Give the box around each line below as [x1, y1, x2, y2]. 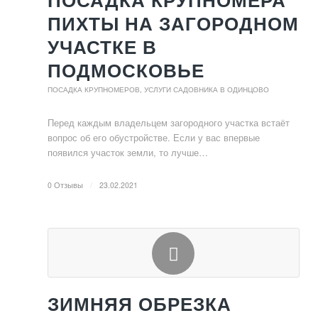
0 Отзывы [48, 180, 83, 190]
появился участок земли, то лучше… [48, 146, 208, 159]
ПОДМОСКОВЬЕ [48, 59, 204, 82]
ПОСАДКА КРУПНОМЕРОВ [48, 85, 140, 94]
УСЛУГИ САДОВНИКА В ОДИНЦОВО [144, 85, 269, 94]
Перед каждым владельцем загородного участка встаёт [48, 116, 290, 129]
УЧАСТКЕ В [48, 35, 157, 58]
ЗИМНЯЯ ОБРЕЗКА [48, 292, 231, 315]
